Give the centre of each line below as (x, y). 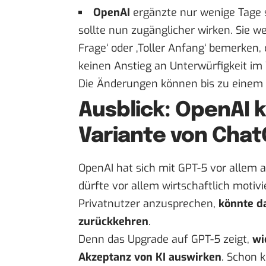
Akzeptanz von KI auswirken (150, 257)
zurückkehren (113, 221)
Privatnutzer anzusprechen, (148, 203)
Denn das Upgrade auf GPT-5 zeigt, (165, 239)
